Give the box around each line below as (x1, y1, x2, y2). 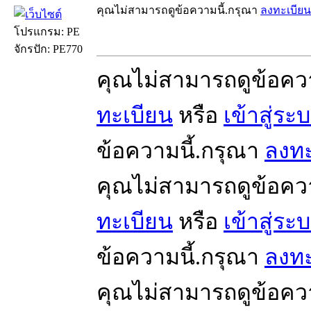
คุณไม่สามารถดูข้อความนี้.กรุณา (96, 3, 260, 16)
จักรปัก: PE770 (14, 42, 83, 55)
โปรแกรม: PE (14, 25, 80, 37)
